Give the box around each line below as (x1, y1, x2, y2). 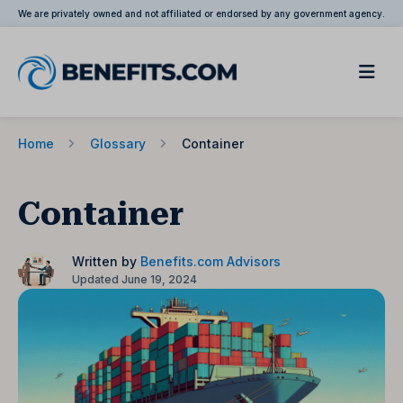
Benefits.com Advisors (140, 254, 281, 269)
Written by (72, 254, 140, 269)
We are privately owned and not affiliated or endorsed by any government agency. (18, 8, 385, 19)
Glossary (90, 136, 146, 151)
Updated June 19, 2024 (72, 273, 197, 286)
